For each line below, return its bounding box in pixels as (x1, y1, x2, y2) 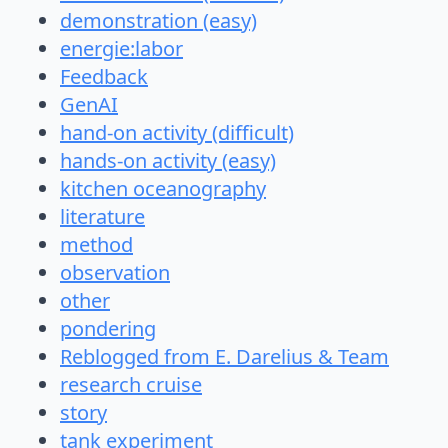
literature (60, 203, 145, 231)
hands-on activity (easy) (60, 147, 276, 175)
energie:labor (60, 35, 183, 63)
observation (60, 259, 170, 287)
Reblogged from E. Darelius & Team (60, 343, 389, 371)
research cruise (60, 371, 202, 399)
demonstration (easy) (60, 7, 257, 35)
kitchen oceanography (60, 175, 266, 203)
